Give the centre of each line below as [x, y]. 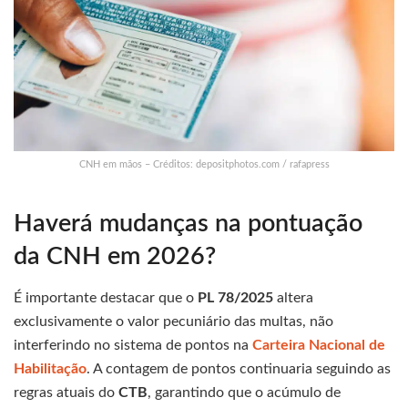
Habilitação [50, 368]
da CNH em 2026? [115, 257]
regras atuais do [66, 392]
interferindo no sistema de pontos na [133, 345]
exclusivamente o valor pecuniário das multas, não [173, 321]
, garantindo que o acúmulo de [244, 392]
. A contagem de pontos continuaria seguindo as [239, 368]
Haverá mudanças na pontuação [188, 224]
